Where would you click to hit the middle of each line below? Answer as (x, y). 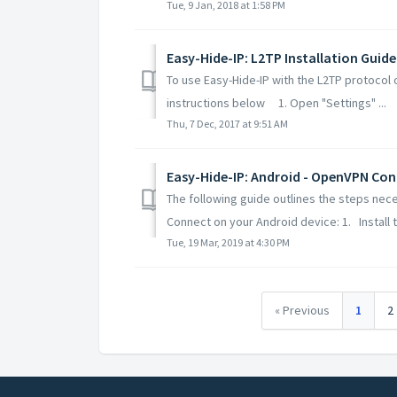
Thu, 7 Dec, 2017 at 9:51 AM (227, 123)
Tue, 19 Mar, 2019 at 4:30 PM (228, 242)
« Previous (302, 310)
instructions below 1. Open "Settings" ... (276, 102)
